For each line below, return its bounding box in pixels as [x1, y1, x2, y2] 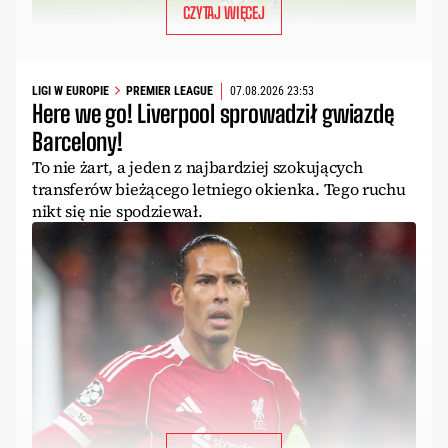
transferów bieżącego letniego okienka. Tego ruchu [32, 177, 406, 200]
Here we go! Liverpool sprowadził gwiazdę [32, 98, 394, 128]
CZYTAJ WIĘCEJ [183, 2, 265, 22]
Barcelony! [32, 126, 123, 156]
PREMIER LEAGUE [126, 84, 213, 99]
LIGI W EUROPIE [32, 84, 109, 99]
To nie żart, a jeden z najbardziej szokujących [32, 155, 363, 178]
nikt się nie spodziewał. [32, 199, 203, 222]
